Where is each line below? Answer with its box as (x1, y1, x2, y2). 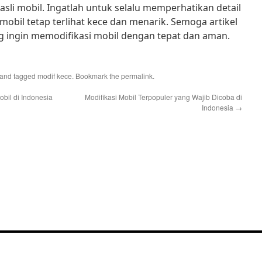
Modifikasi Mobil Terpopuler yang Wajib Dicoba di (85, 92, 242, 102)
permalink (121, 71, 153, 81)
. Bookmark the (72, 71, 121, 81)
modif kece (37, 71, 72, 81)
